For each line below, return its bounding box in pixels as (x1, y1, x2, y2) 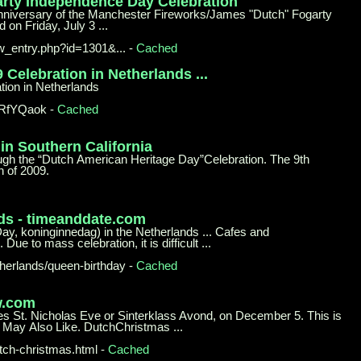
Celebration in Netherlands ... (7, 65, 208, 82)
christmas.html (19, 342, 98, 356)
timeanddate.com (27, 210, 146, 227)
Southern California (18, 138, 152, 155)
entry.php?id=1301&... (11, 40, 127, 55)
